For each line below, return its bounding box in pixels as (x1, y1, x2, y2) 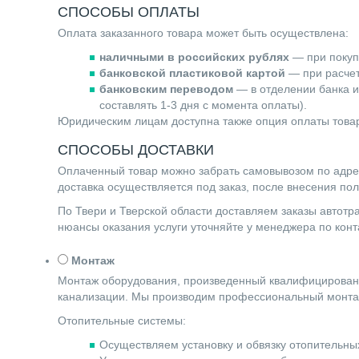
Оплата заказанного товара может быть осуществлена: (58, 26, 349, 39)
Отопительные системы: (58, 313, 186, 327)
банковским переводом (99, 82, 233, 95)
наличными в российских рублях (99, 50, 289, 63)
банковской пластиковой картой (99, 66, 285, 79)
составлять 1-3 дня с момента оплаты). (99, 98, 307, 111)
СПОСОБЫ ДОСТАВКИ (58, 137, 214, 159)
